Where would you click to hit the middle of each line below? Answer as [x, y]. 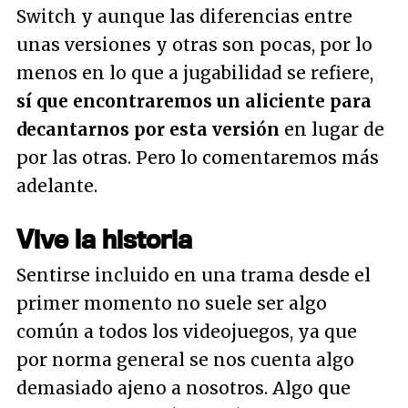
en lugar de [332, 129]
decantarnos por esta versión [148, 129]
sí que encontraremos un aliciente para [194, 101]
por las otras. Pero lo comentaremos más [198, 158]
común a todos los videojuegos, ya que [187, 331]
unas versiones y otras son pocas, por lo [194, 45]
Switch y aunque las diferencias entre [184, 16]
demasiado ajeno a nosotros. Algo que [184, 388]
